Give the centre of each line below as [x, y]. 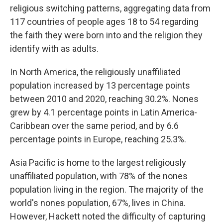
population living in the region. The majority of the [107, 189]
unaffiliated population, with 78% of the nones [99, 176]
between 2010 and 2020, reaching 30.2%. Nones [104, 99]
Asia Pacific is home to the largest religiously [98, 163]
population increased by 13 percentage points [100, 85]
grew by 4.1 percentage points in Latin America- [104, 112]
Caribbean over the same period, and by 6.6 [94, 126]
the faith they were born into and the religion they [106, 35]
